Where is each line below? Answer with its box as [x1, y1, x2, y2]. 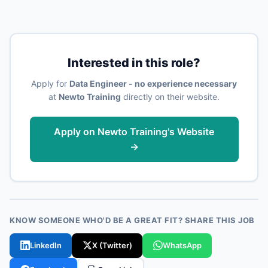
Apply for [31, 78, 69, 89]
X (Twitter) [92, 240, 132, 250]
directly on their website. [121, 91, 220, 102]
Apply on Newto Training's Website [54, 125, 214, 138]
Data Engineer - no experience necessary [69, 78, 237, 89]
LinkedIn [29, 240, 62, 250]
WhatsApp [162, 240, 202, 250]
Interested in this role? [68, 55, 200, 70]
